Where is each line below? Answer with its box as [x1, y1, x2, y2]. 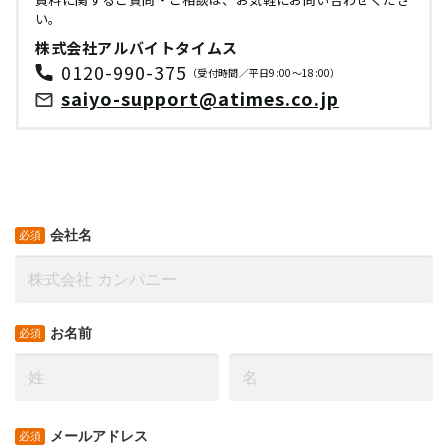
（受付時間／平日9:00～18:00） [187, 65, 341, 81]
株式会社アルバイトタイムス [35, 37, 238, 59]
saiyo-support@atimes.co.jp [61, 84, 339, 111]
